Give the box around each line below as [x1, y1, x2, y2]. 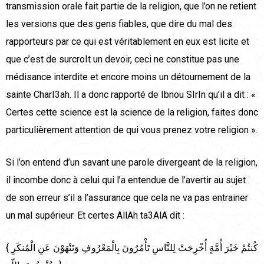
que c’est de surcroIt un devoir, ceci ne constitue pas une [6, 54, 239, 65]
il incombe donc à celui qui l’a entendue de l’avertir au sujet [6, 174, 246, 186]
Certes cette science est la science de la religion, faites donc [6, 107, 258, 118]
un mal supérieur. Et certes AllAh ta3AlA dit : [6, 210, 184, 222]
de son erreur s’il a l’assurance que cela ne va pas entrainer [6, 192, 248, 204]
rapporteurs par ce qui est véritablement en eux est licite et [6, 36, 249, 48]
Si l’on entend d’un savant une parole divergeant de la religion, [6, 157, 258, 169]
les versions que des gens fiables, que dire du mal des [6, 18, 232, 30]
